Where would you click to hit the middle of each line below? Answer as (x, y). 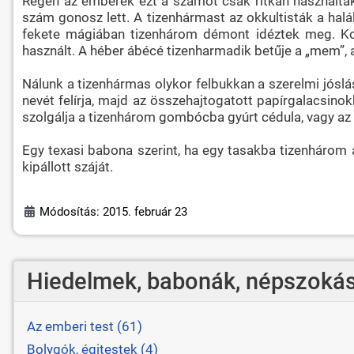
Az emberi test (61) (84, 326)
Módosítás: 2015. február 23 (114, 211)
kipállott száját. (67, 166)
